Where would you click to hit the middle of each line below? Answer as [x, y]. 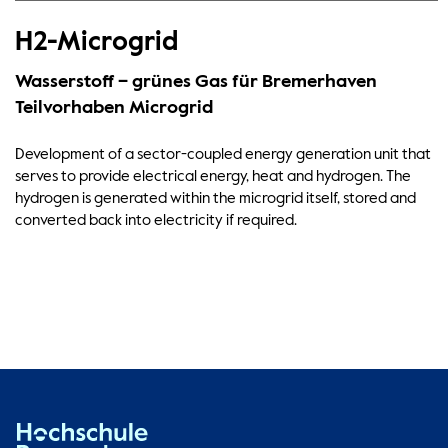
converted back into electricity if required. [156, 221]
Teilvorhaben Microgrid [114, 108]
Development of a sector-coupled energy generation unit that [223, 155]
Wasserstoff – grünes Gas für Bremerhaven [196, 82]
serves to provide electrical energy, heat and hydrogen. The [213, 177]
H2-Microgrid [97, 42]
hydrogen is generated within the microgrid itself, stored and [216, 199]
